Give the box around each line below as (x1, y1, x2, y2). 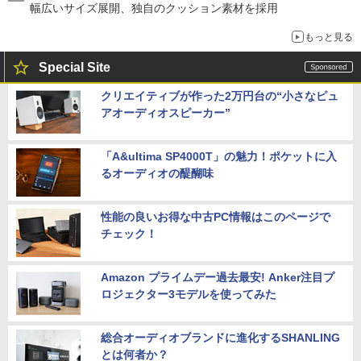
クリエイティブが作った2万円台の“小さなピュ (101, 89, 338, 102)
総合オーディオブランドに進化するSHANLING (101, 330, 340, 344)
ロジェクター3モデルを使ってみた (101, 287, 276, 301)
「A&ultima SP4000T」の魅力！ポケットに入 (101, 149, 337, 163)
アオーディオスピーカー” (101, 106, 230, 119)
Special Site (39, 60, 110, 74)
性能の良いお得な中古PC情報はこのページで (101, 210, 330, 223)
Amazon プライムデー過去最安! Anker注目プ (101, 270, 334, 284)
